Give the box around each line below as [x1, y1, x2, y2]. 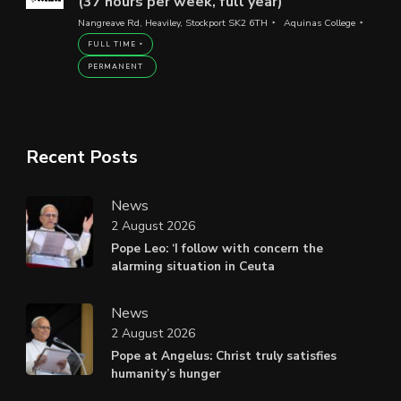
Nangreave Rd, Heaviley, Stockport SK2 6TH [77, 15, 268, 30]
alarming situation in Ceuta [111, 257, 275, 275]
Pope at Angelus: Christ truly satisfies [111, 346, 337, 364]
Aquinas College [283, 15, 355, 30]
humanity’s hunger [111, 364, 220, 382]
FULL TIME [87, 38, 136, 49]
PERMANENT [87, 61, 143, 72]
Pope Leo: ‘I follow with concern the [111, 239, 323, 257]
